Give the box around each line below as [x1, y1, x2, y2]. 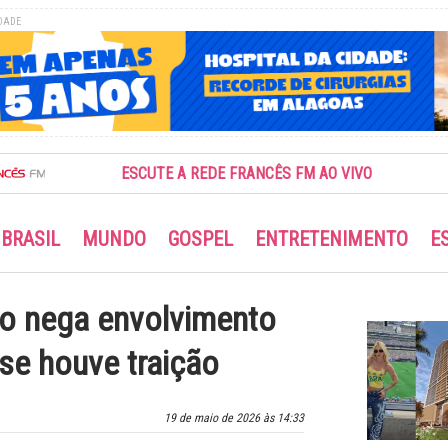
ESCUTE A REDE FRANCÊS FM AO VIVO [76, 164, 328, 184]
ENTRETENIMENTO [255, 226, 408, 251]
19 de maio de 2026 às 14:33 [163, 410, 304, 425]
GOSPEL [168, 226, 233, 251]
